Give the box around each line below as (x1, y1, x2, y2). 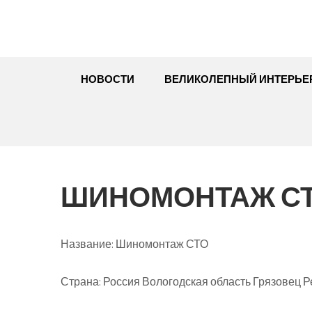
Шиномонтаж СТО (114, 237, 208, 251)
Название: (61, 237, 114, 251)
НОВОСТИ (81, 72, 134, 86)
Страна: (61, 274, 101, 289)
